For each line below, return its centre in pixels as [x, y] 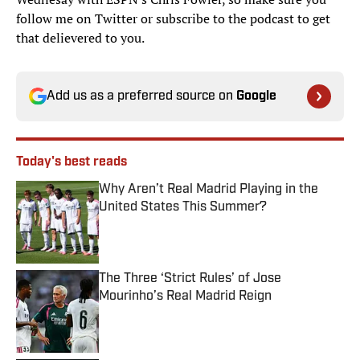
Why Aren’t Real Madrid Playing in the [209, 190]
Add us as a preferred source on [141, 97]
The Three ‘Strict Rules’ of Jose [190, 279]
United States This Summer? [183, 208]
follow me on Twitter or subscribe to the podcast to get [173, 19]
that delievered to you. [82, 38]
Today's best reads [72, 163]
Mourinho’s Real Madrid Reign [185, 297]
